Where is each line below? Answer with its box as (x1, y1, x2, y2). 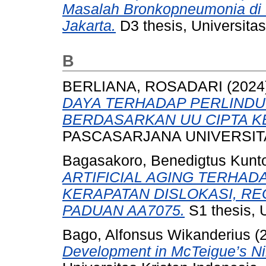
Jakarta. (62, 17, 116, 34)
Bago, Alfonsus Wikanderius (62, 226, 251, 243)
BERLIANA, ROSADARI (62, 78, 223, 95)
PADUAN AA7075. (62, 202, 185, 219)
